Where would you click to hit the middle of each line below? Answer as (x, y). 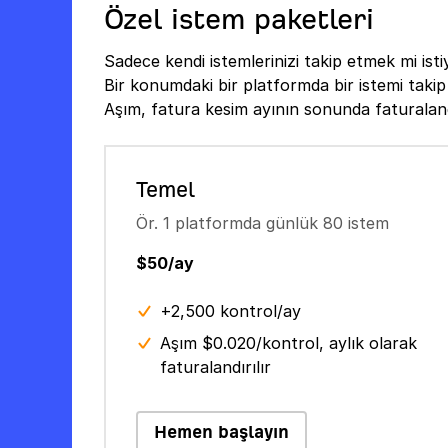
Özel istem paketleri (239, 19)
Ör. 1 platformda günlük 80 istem (262, 223)
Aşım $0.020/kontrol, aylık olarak (288, 343)
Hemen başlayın (221, 431)
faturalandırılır (215, 367)
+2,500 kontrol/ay (230, 311)
